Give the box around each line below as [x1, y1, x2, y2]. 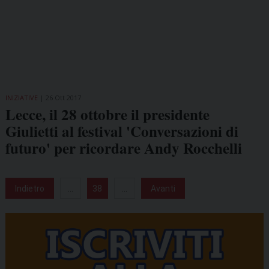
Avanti [150, 183, 175, 193]
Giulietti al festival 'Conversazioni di [5, 119, 238, 142]
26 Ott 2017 [45, 92, 81, 102]
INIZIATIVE [5, 92, 38, 102]
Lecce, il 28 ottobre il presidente [5, 103, 210, 125]
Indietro [14, 183, 44, 193]
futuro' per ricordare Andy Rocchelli [5, 136, 242, 159]
